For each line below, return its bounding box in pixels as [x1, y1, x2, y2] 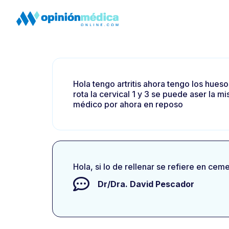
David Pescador [130, 178, 194, 189]
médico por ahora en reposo [73, 99, 183, 109]
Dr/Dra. [98, 178, 130, 189]
